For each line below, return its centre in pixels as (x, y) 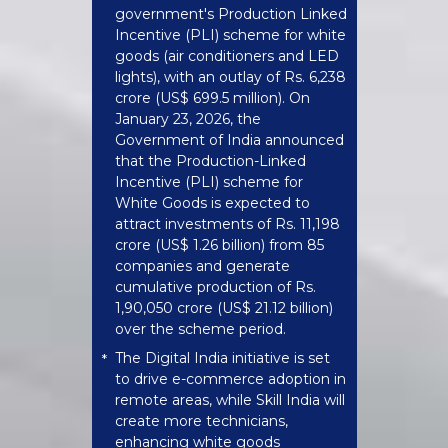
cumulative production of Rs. (215, 287)
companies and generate (202, 266)
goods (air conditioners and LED (226, 56)
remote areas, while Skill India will (229, 400)
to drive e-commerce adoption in (230, 379)
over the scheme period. (200, 329)
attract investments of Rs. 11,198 (227, 224)
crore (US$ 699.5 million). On (212, 98)
